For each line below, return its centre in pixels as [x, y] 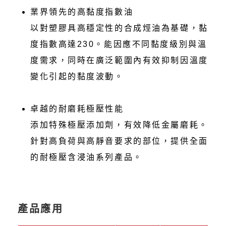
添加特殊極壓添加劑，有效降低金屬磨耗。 [119, 125]
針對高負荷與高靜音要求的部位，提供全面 [119, 141]
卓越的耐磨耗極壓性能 [77, 109]
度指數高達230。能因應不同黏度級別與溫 [119, 44]
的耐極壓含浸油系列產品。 [87, 157]
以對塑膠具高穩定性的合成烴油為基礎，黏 [119, 28]
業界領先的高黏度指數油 [82, 12]
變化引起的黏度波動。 [77, 77]
